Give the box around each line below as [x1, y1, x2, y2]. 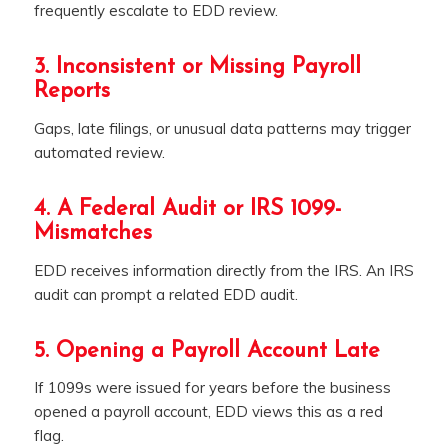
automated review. [33, 142, 165, 162]
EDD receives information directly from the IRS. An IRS [33, 260, 414, 280]
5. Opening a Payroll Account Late [33, 339, 380, 363]
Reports [33, 80, 110, 104]
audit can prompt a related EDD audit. [33, 284, 298, 304]
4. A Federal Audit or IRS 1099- [33, 197, 341, 221]
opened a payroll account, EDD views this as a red [33, 402, 383, 422]
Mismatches [33, 221, 152, 245]
